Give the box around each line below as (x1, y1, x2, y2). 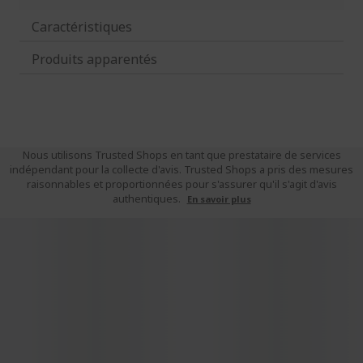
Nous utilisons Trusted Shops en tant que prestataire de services (22, 147, 341, 162)
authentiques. (112, 191, 183, 206)
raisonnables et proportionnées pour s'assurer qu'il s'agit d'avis (26, 177, 337, 191)
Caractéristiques (32, 17, 132, 36)
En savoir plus (186, 193, 251, 205)
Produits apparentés (32, 49, 157, 68)
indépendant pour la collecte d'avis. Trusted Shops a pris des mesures (10, 162, 353, 177)
